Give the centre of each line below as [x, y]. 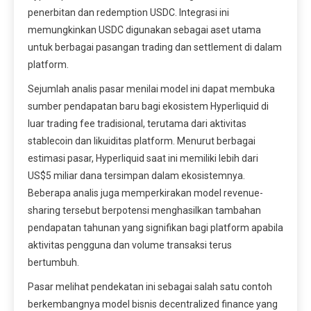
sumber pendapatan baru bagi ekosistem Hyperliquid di [148, 106]
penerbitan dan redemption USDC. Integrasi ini [128, 12]
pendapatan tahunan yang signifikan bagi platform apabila [155, 227]
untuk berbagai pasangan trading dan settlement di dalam [155, 47]
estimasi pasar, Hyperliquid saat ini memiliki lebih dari [143, 158]
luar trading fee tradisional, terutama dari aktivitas [137, 123]
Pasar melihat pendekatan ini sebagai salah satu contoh [150, 286]
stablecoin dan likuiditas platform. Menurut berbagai [142, 141]
